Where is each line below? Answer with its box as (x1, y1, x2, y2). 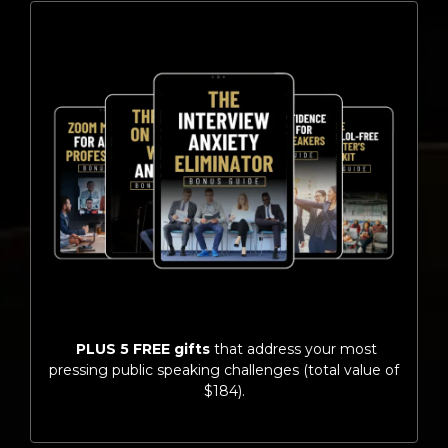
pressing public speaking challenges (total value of (49, 360, 399, 379)
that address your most (209, 339, 377, 358)
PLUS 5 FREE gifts (71, 339, 210, 358)
